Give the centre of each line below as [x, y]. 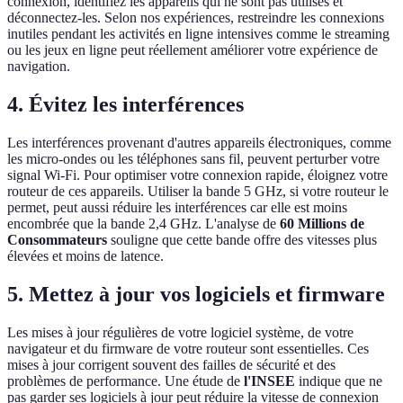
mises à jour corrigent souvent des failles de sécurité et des [171, 365]
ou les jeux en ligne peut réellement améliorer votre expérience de [193, 50]
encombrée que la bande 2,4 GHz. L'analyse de [143, 224]
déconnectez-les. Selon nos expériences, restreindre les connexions [196, 18]
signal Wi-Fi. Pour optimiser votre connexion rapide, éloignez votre [197, 175]
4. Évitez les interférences [125, 105]
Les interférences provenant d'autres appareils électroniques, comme [199, 143]
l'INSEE [269, 381]
